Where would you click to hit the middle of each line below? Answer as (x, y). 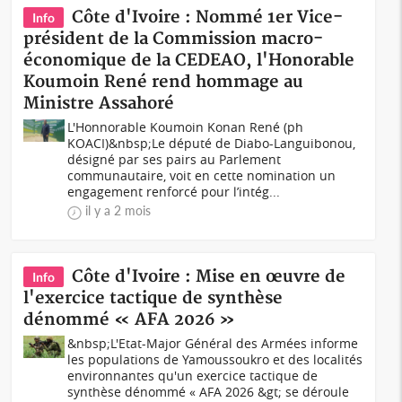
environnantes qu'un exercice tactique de (193, 376)
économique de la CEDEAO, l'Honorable (189, 61)
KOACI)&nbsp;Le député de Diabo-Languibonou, (212, 143)
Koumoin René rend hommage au (164, 82)
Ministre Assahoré (99, 104)
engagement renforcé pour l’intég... (174, 192)
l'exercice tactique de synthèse (153, 298)
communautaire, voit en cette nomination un (202, 175)
